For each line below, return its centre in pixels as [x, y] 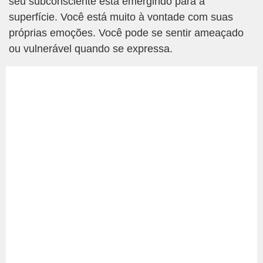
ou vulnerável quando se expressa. [91, 49]
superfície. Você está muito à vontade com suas [121, 17]
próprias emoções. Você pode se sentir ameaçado [126, 33]
